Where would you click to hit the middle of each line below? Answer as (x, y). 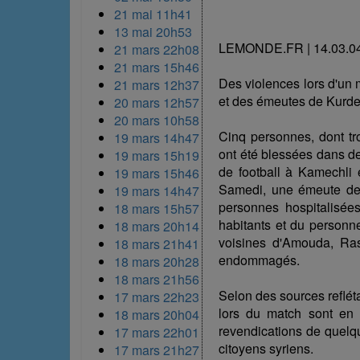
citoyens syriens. (266, 348)
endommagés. (259, 260)
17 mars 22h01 (157, 332)
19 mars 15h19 (157, 155)
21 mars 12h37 (157, 84)
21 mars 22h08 (157, 49)
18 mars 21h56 (157, 279)
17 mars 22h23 (157, 297)
